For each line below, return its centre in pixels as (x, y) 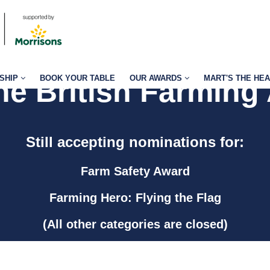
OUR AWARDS (157, 78)
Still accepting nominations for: (135, 142)
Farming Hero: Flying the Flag (135, 198)
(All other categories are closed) (135, 224)
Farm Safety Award (135, 171)
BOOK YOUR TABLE (77, 78)
